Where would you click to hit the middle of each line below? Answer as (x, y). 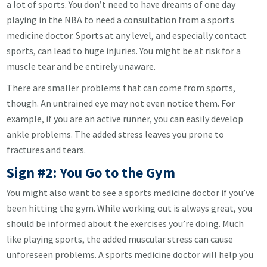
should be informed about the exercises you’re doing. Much (125, 223)
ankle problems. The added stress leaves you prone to (116, 134)
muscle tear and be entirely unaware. (81, 66)
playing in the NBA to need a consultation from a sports (121, 20)
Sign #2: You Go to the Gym (91, 173)
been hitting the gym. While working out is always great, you (130, 208)
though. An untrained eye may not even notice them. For (121, 103)
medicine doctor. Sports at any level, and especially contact (127, 35)
